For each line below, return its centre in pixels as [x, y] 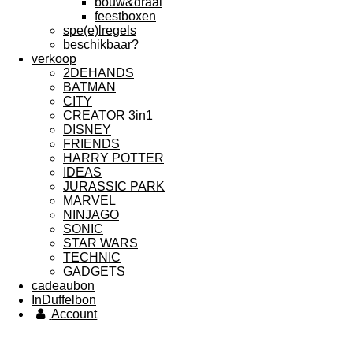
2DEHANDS [98, 73]
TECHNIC [92, 257]
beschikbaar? [101, 45]
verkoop [54, 59]
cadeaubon [63, 286]
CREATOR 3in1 [108, 115]
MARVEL [89, 201]
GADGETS [94, 271]
